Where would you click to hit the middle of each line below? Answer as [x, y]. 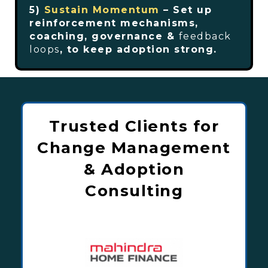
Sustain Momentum [102, 10]
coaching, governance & [104, 36]
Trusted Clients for [134, 126]
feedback [205, 36]
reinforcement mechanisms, [114, 23]
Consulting [134, 191]
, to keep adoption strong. [138, 49]
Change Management [134, 148]
